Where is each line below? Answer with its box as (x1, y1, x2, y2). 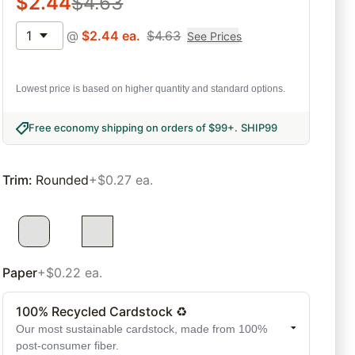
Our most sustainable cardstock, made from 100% (16, 323, 268, 336)
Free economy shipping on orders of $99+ (29, 121, 235, 135)
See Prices (187, 29, 242, 43)
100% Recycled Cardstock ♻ (16, 303, 188, 320)
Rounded (36, 172, 90, 189)
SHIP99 (241, 121, 278, 135)
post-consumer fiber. (16, 339, 120, 353)
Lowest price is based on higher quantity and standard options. (16, 83, 286, 95)
